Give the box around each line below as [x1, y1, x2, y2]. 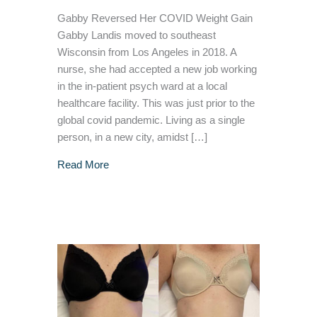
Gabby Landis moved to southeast [57, 30, 216, 41]
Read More [57, 159, 109, 171]
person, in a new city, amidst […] [57, 132, 207, 143]
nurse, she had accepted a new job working [57, 64, 257, 75]
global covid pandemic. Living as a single [57, 115, 245, 126]
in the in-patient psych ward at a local [57, 81, 227, 92]
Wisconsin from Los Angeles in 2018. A [57, 47, 236, 58]
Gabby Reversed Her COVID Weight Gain [57, 13, 253, 24]
